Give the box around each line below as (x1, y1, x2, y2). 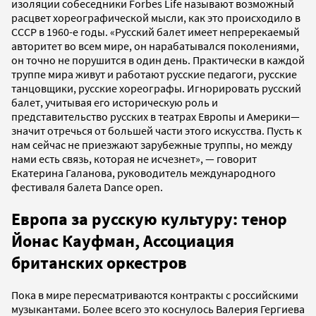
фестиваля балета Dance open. (11, 180, 163, 195)
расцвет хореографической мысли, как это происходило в (11, 11, 300, 25)
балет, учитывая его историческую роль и (11, 95, 218, 110)
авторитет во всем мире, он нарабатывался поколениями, (11, 39, 299, 54)
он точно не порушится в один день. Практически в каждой (11, 53, 305, 68)
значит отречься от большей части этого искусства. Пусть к (11, 123, 302, 138)
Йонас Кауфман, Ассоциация (11, 230, 234, 253)
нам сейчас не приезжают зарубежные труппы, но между (11, 138, 292, 152)
